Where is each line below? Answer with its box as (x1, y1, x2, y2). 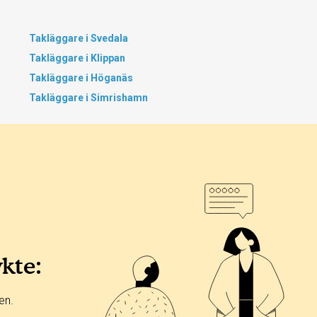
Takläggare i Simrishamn (29, 92, 148, 103)
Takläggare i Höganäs (29, 72, 133, 83)
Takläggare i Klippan (29, 52, 125, 64)
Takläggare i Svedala (29, 33, 128, 44)
